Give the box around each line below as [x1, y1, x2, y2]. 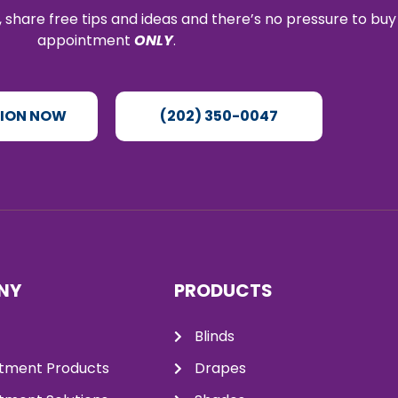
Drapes [194, 357, 246, 378]
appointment [37, 30, 135, 52]
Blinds [194, 325, 235, 346]
